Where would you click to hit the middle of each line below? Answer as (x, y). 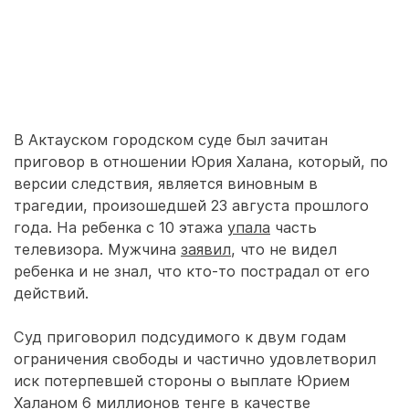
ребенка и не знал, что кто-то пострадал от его (192, 271)
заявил (206, 249)
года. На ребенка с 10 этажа (121, 227)
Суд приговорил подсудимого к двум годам (180, 337)
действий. (51, 293)
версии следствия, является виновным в (166, 184)
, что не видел (284, 249)
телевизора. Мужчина (97, 249)
